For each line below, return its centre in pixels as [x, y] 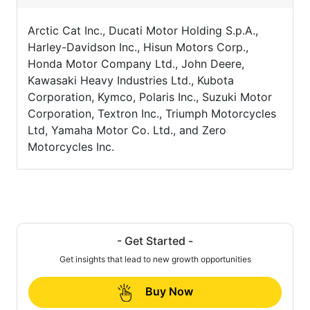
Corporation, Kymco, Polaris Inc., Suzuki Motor [150, 97]
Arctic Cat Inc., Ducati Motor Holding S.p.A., [143, 31]
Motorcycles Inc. [71, 147]
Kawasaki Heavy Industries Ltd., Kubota [131, 81]
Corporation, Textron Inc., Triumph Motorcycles [152, 114]
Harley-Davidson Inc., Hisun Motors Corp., [138, 47]
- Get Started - [155, 241]
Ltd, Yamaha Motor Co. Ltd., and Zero [127, 130]
